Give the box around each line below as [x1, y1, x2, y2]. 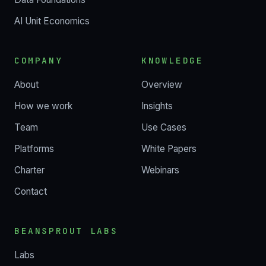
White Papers [141, 142, 197, 154]
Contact [14, 185, 47, 197]
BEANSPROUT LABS [14, 224, 118, 236]
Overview [141, 78, 182, 90]
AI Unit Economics [14, 15, 90, 27]
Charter [14, 164, 45, 176]
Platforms [14, 142, 54, 154]
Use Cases [141, 121, 186, 133]
